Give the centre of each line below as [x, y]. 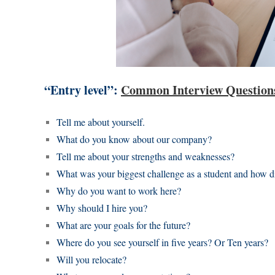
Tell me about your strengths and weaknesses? [145, 157]
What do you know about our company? [134, 139]
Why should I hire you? [102, 208]
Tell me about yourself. [101, 122]
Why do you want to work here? [119, 191]
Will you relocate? [91, 260]
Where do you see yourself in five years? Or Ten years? [162, 242]
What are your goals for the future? [123, 225]
